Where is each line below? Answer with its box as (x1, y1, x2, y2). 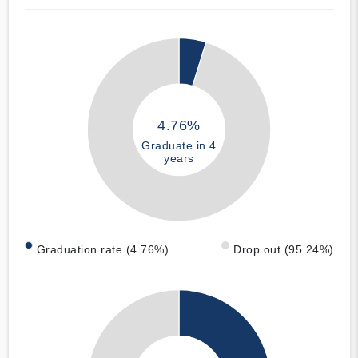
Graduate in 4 (141, 138, 217, 152)
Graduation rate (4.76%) (36, 243, 169, 257)
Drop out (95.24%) (233, 243, 334, 257)
